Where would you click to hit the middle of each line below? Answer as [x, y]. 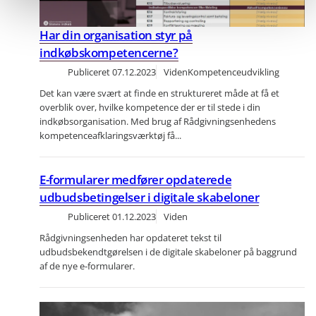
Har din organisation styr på [116, 35]
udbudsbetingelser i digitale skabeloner [150, 197]
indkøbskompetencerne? [109, 53]
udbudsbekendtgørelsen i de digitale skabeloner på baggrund [168, 252]
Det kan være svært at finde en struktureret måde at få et [159, 93]
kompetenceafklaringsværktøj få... [110, 136]
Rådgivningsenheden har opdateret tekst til [130, 238]
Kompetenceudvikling [233, 72]
